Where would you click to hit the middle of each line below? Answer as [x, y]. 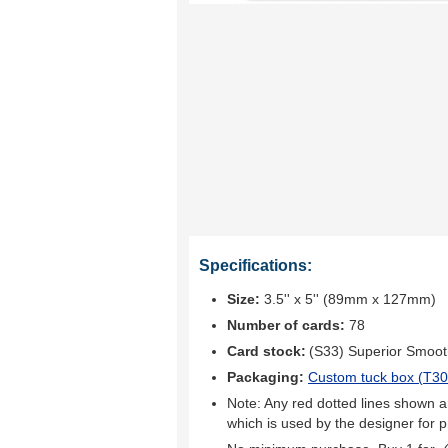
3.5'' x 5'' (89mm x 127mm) [348, 299]
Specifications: [255, 265]
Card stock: [266, 351]
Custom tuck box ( [365, 377]
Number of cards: [286, 325]
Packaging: [267, 377]
